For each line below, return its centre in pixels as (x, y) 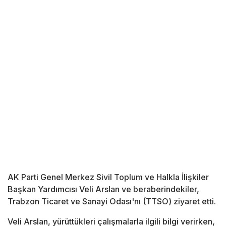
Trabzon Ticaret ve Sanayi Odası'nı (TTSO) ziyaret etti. (112, 202)
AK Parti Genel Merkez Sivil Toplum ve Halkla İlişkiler (108, 177)
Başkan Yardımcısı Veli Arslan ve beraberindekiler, (103, 189)
